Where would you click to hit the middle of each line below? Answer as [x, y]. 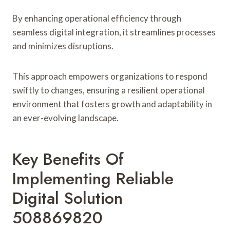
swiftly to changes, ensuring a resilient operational [109, 90]
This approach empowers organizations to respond [110, 76]
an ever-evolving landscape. [65, 118]
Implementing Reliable [93, 178]
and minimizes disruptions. [63, 46]
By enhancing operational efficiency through [97, 18]
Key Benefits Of [68, 159]
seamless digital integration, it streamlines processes [114, 32]
